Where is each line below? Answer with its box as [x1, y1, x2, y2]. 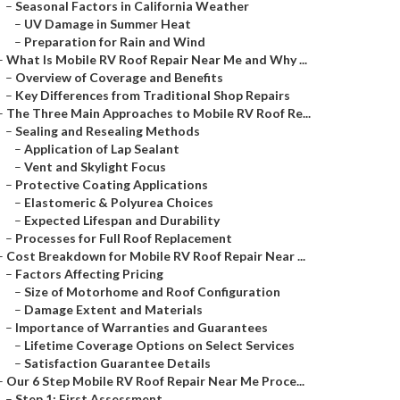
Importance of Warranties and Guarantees [15, 320, 268, 335]
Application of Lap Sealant [24, 141, 179, 156]
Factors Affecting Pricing [15, 266, 163, 281]
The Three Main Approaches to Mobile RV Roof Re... [6, 105, 311, 121]
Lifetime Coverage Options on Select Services [24, 337, 295, 353]
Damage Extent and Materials [24, 302, 203, 317]
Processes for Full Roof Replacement [15, 230, 232, 246]
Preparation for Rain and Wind [24, 34, 205, 49]
